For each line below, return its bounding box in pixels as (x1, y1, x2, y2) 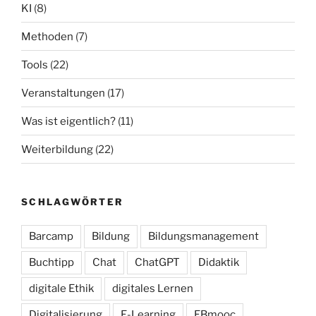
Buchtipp (29, 255, 74, 269)
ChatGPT (135, 255, 180, 269)
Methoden (21, 30, 73, 43)
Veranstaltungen (21, 86, 105, 99)
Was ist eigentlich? (21, 114, 116, 128)
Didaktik (198, 255, 239, 269)
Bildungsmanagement (148, 229, 259, 243)
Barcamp (29, 229, 73, 243)
